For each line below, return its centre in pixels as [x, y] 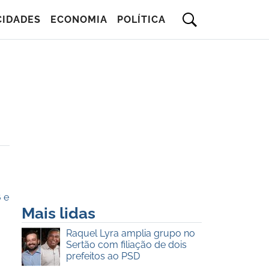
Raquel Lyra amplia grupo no [130, 233]
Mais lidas [59, 213]
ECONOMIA [79, 20]
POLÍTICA [141, 20]
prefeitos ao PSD [103, 256]
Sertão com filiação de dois [126, 245]
